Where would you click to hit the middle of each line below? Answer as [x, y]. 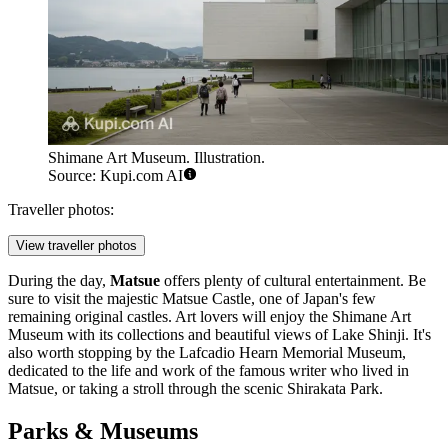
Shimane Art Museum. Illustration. [156, 157]
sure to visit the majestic [85, 298]
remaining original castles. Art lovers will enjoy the [170, 316]
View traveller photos [76, 245]
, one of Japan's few [313, 298]
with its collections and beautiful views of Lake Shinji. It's [247, 334]
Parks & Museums [103, 430]
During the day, [59, 280]
